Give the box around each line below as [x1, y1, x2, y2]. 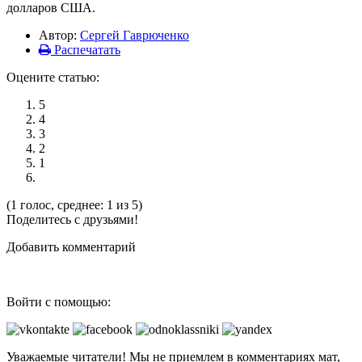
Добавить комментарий [6, 240, 136, 254]
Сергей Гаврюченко [80, 28, 189, 42]
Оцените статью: [6, 70, 99, 84]
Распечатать [51, 43, 120, 57]
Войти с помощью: [6, 295, 111, 309]
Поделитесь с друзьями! [6, 213, 138, 226]
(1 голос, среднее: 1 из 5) [6, 198, 142, 212]
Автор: [39, 28, 80, 42]
